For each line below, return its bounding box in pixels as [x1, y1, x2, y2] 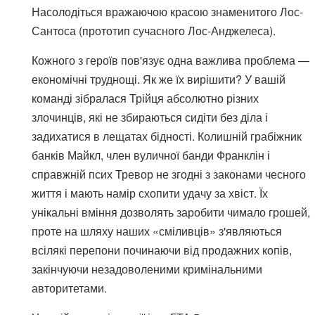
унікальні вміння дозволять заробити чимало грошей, [32, 203, 310, 220]
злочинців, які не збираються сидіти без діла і [32, 108, 268, 125]
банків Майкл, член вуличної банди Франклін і [32, 146, 270, 163]
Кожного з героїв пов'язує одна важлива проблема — [32, 51, 309, 68]
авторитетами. [32, 279, 107, 296]
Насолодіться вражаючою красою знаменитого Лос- [32, 3, 303, 20]
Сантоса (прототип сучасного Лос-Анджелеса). [32, 22, 276, 39]
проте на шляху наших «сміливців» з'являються [32, 222, 282, 239]
